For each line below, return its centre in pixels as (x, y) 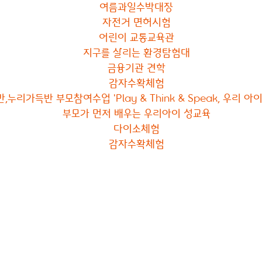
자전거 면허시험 (136, 21)
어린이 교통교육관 (136, 37)
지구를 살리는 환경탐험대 (136, 52)
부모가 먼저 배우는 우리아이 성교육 (136, 113)
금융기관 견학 (136, 67)
